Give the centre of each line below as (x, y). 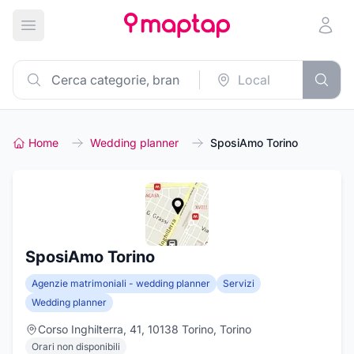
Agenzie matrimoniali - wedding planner (121, 283)
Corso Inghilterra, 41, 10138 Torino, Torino (145, 329)
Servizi (239, 283)
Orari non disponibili (76, 346)
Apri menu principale (88, 34)
